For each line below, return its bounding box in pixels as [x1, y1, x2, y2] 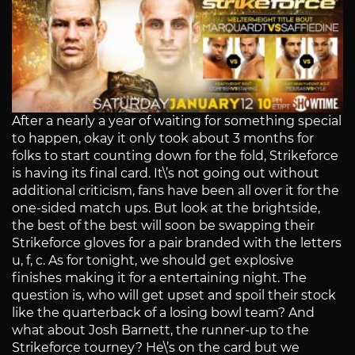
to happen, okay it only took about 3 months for [12, 131, 314, 147]
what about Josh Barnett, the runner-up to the [12, 323, 309, 338]
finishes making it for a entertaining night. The [12, 270, 307, 286]
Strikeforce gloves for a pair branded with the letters [12, 235, 342, 251]
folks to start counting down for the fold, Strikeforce [12, 148, 338, 164]
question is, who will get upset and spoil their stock [12, 288, 336, 303]
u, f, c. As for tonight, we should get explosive [12, 253, 294, 269]
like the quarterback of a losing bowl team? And [12, 305, 315, 321]
